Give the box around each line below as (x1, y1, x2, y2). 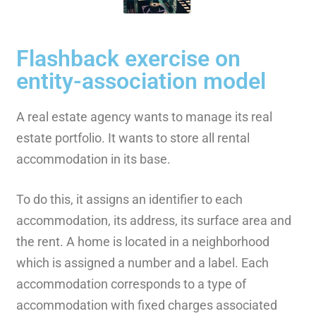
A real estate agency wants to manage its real (16, 109, 272, 124)
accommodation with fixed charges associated (16, 297, 277, 312)
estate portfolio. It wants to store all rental (16, 130, 250, 145)
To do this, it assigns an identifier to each (16, 191, 243, 207)
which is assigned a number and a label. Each (16, 255, 269, 270)
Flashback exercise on (16, 44, 241, 72)
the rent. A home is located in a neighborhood (16, 233, 269, 249)
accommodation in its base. (16, 151, 171, 166)
